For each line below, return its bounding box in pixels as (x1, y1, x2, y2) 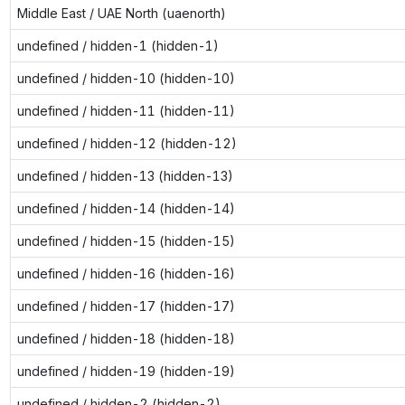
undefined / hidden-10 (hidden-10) (16, 70, 235, 86)
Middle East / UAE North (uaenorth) (16, 5, 226, 21)
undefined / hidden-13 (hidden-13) (16, 167, 233, 184)
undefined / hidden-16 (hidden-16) (16, 265, 235, 281)
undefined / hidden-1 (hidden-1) (16, 37, 219, 53)
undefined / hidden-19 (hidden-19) (16, 363, 235, 379)
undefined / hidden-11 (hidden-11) (16, 102, 235, 118)
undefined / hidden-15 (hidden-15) (16, 232, 235, 249)
